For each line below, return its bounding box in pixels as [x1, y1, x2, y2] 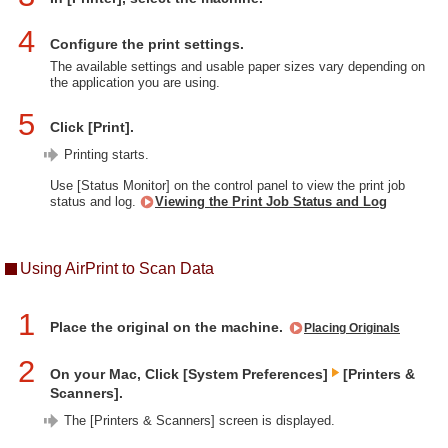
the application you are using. [50, 75, 220, 90]
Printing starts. [64, 147, 149, 162]
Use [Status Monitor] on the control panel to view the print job [50, 178, 405, 193]
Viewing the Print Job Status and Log [155, 194, 387, 209]
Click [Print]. [50, 119, 134, 135]
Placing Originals [304, 322, 400, 334]
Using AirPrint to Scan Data [20, 260, 214, 277]
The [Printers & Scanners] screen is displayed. [64, 413, 335, 428]
